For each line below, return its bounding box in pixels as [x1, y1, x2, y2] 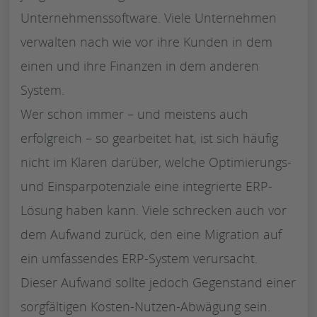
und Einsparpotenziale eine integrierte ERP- [21, 177, 272, 195]
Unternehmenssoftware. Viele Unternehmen [21, 8, 277, 26]
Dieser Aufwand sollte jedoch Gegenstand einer [21, 273, 296, 291]
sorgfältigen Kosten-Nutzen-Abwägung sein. [21, 297, 270, 315]
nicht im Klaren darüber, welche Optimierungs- [21, 153, 292, 171]
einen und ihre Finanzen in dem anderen [21, 57, 259, 74]
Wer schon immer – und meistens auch [21, 105, 248, 122]
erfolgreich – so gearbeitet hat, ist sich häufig [21, 129, 278, 146]
